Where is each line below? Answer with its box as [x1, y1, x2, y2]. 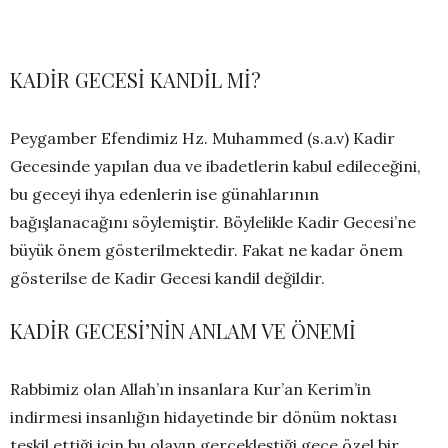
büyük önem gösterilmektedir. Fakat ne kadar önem [10, 240, 403, 261]
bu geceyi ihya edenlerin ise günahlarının [10, 184, 319, 205]
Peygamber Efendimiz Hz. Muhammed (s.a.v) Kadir [10, 128, 395, 149]
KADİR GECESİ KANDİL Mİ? [10, 66, 261, 94]
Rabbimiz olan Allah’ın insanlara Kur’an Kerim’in [10, 379, 371, 400]
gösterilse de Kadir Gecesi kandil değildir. [10, 268, 325, 289]
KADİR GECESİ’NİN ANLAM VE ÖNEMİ [10, 317, 356, 345]
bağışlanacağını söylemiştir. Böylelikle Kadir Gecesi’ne [10, 212, 416, 233]
